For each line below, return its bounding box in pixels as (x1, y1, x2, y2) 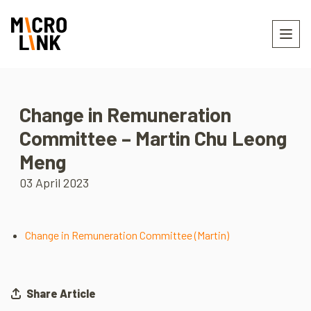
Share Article (24, 287, 96, 300)
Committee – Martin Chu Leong (19, 126, 287, 150)
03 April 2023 (19, 175, 89, 190)
